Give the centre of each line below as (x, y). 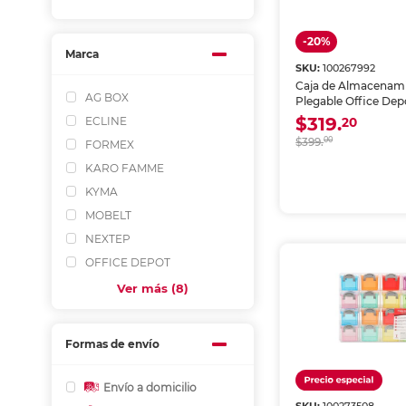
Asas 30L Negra (338, 116)
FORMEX (110, 144)
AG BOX (107, 97)
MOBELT (108, 215)
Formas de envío (112, 343)
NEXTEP (108, 238)
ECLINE (106, 121)
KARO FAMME (125, 168)
